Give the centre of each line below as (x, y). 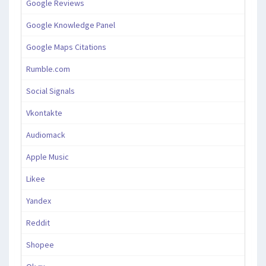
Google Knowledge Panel (71, 25)
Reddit (38, 223)
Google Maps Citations (66, 47)
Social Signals (50, 91)
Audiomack (46, 135)
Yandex (39, 201)
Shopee (40, 245)
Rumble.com (48, 69)
